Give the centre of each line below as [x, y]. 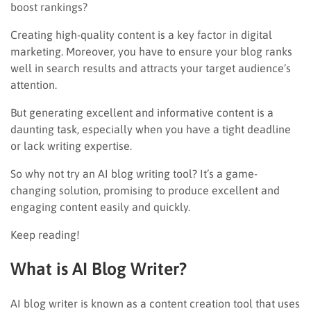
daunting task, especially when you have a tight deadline [151, 129]
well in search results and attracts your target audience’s [151, 68]
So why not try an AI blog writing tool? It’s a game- [134, 173]
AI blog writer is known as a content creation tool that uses [155, 303]
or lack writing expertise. [73, 145]
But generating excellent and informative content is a [142, 112]
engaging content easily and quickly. [102, 207]
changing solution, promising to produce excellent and [145, 190]
